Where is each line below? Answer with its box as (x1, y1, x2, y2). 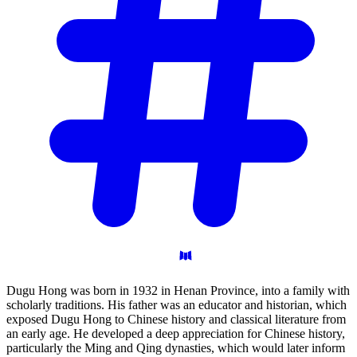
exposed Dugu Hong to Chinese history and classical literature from (6, 312, 346, 327)
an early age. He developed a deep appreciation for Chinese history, (6, 327, 345, 341)
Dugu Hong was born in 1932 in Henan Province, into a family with (6, 284, 350, 298)
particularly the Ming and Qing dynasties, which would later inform (6, 341, 345, 355)
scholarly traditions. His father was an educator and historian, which (6, 298, 347, 312)
